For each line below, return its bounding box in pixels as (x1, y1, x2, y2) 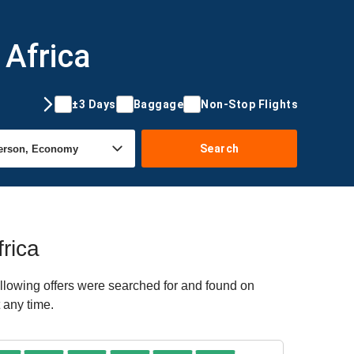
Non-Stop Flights (201, 97, 298, 111)
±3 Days (72, 97, 116, 111)
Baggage (133, 97, 183, 111)
